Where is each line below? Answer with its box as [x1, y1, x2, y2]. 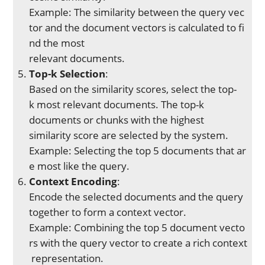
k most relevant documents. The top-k [29, 97, 205, 111]
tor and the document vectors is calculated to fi [29, 20, 245, 34]
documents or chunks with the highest [29, 112, 205, 127]
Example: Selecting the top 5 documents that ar [29, 143, 247, 157]
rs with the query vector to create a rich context [29, 235, 248, 250]
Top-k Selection [29, 66, 106, 80]
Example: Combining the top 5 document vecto [29, 220, 245, 234]
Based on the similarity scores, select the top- [29, 82, 237, 96]
